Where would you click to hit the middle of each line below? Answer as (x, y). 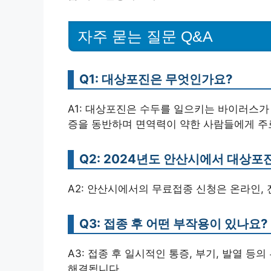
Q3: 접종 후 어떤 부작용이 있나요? (173, 224)
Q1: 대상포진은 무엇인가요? (156, 79)
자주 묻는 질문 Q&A (145, 36)
